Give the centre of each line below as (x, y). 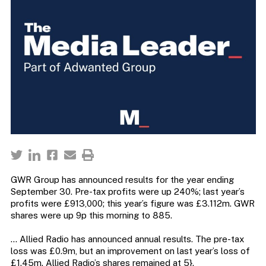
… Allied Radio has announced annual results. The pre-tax (127, 239)
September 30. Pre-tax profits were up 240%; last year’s (127, 192)
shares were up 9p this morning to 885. (91, 216)
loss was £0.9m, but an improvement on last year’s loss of (130, 251)
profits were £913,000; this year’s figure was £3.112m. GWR (132, 204)
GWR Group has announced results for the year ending (122, 180)
